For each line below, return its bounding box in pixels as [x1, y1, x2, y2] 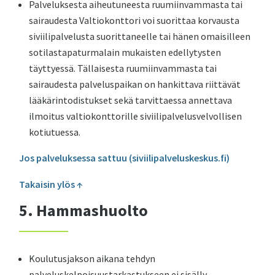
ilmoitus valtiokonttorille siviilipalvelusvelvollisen [29, 110, 242, 122]
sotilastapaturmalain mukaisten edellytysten [29, 46, 222, 58]
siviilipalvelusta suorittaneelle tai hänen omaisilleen [29, 30, 251, 42]
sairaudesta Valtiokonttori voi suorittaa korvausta [29, 14, 240, 26]
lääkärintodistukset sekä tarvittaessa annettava [29, 94, 233, 106]
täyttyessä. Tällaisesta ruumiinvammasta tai [29, 62, 217, 74]
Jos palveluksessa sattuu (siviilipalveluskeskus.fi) [19, 152, 230, 164]
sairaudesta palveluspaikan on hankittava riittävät [29, 78, 241, 90]
